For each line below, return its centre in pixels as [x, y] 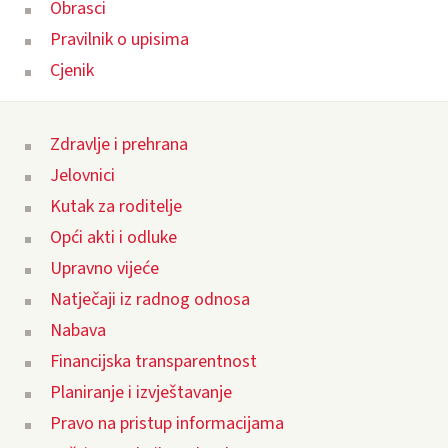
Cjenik [72, 71]
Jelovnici [82, 176]
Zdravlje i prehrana [119, 145]
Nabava [78, 331]
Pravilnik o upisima [119, 40]
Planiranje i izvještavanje [141, 393]
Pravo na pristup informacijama [167, 424]
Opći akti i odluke [113, 238]
